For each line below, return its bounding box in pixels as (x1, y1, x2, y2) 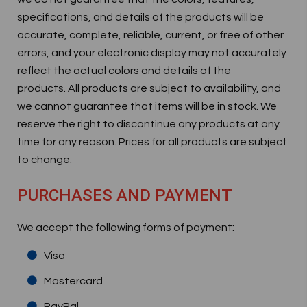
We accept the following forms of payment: (17, 222, 234, 233)
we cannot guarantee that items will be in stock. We (17, 101, 277, 112)
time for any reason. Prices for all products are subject (17, 136, 287, 147)
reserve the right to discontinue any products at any (17, 119, 280, 130)
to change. (17, 154, 72, 165)
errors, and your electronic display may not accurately (17, 47, 286, 58)
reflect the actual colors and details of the (17, 65, 231, 76)
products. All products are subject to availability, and (17, 83, 281, 94)
